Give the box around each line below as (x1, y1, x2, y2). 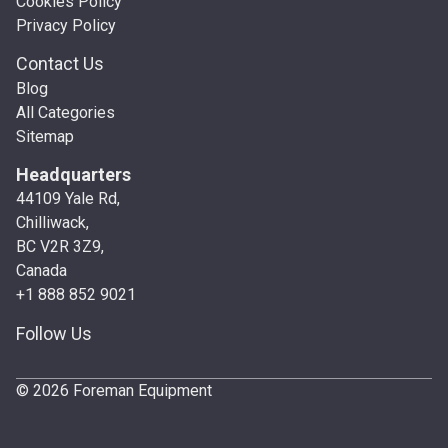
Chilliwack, (16, 213, 89, 233)
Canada (16, 261, 67, 281)
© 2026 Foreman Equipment (16, 380, 212, 400)
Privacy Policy (16, 15, 116, 35)
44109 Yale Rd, (16, 189, 120, 209)
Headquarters (16, 164, 131, 186)
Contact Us (16, 53, 104, 75)
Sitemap (16, 127, 74, 147)
